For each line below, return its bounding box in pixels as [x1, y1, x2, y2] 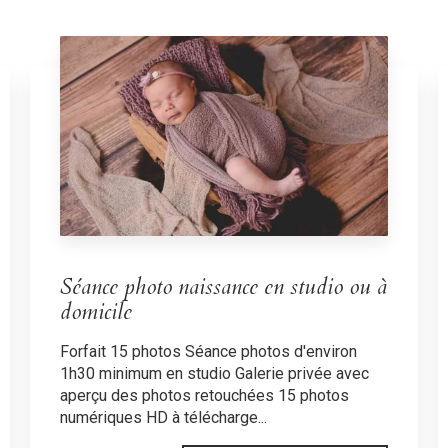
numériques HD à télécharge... [59, 407, 267, 427]
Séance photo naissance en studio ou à [59, 271, 387, 302]
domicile [59, 296, 132, 327]
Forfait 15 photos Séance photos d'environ [59, 341, 357, 361]
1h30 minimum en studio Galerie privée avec [59, 363, 369, 383]
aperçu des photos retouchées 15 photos [59, 385, 349, 405]
